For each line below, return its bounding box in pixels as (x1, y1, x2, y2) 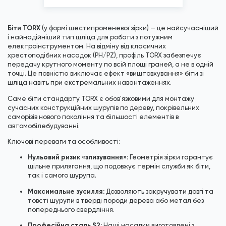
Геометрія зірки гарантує (128, 153, 213, 161)
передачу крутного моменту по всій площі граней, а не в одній (8, 61, 213, 69)
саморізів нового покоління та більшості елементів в (8, 112, 179, 121)
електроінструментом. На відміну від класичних (8, 42, 166, 50)
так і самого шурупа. (28, 172, 96, 180)
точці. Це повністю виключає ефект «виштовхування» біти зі (8, 70, 204, 78)
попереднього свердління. (28, 205, 115, 213)
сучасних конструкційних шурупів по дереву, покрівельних (8, 103, 199, 111)
